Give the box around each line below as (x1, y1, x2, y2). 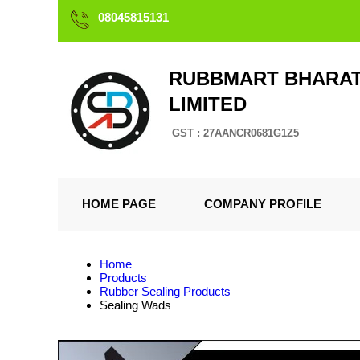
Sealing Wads (100, 298, 171, 312)
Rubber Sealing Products (100, 284, 231, 298)
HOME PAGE (82, 197, 156, 211)
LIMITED (169, 93, 247, 115)
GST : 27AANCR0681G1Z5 (172, 127, 299, 139)
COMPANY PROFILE (204, 197, 321, 211)
